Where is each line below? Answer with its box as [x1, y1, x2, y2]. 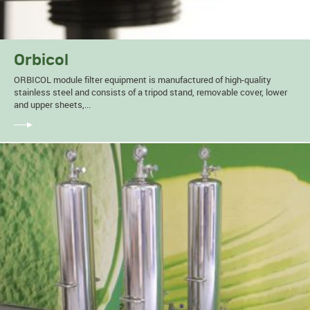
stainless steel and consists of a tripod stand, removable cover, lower [14, 85, 287, 98]
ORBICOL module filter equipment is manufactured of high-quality [14, 73, 271, 86]
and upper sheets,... [14, 98, 91, 111]
